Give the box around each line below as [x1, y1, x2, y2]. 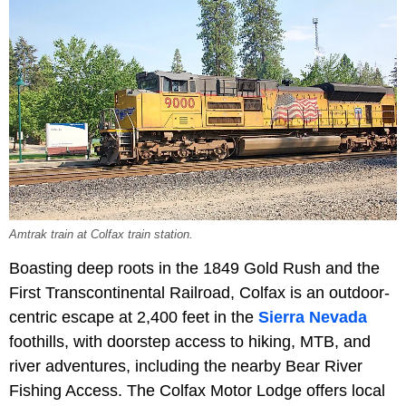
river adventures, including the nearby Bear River [9, 357, 362, 376]
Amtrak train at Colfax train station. [9, 228, 193, 242]
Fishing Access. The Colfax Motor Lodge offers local [9, 382, 385, 401]
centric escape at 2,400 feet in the [9, 308, 258, 327]
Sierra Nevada [258, 308, 367, 327]
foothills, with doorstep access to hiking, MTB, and [9, 333, 371, 352]
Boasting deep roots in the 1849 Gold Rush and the [9, 259, 380, 278]
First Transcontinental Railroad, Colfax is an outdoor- [9, 284, 390, 303]
